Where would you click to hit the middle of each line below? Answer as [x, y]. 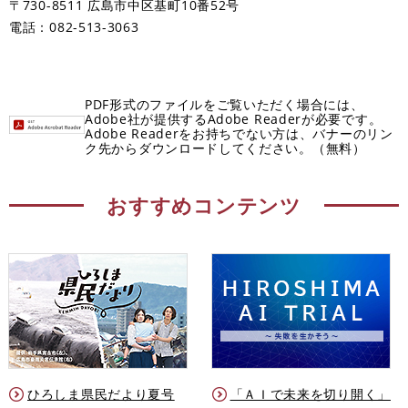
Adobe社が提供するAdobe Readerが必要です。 [234, 118]
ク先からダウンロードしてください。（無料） [225, 148]
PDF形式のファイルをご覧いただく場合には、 [224, 104]
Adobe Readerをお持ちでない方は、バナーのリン [239, 133]
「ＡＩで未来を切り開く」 [310, 393]
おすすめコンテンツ [204, 204]
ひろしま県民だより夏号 [101, 393]
